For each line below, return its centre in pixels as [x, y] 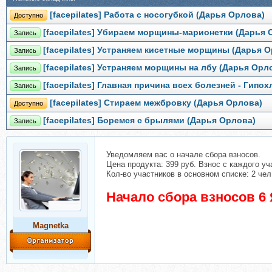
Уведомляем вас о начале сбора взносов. [183, 155]
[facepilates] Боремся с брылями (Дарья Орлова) [149, 121]
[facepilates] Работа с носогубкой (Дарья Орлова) [157, 15]
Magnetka [50, 226]
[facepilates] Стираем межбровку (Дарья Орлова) [156, 103]
